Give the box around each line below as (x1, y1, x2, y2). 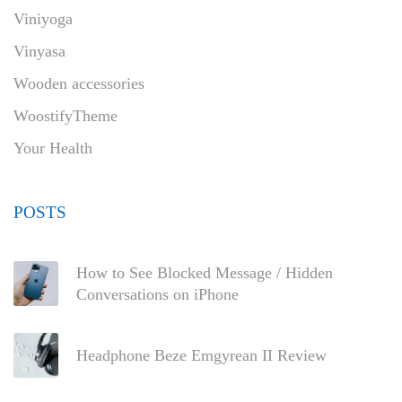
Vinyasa (13, 41, 66, 60)
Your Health (13, 138, 92, 157)
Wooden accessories (13, 74, 144, 92)
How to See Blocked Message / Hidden (76, 263, 333, 282)
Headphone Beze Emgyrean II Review (76, 345, 327, 364)
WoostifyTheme (13, 106, 118, 125)
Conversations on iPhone (76, 284, 239, 303)
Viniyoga (13, 9, 73, 28)
